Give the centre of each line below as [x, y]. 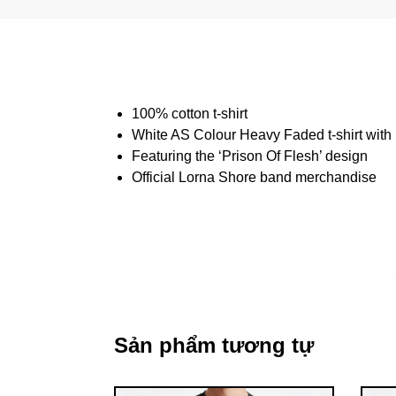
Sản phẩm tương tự [213, 346]
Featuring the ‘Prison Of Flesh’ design [249, 156]
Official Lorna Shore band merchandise [254, 177]
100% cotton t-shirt [189, 113]
